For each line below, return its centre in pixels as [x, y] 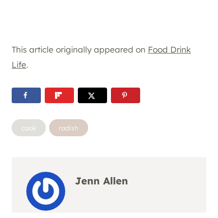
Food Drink [169, 49]
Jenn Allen [101, 181]
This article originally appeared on [80, 49]
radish [68, 128]
